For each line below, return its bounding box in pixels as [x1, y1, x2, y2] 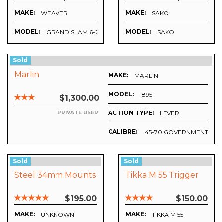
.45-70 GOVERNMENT [143, 128, 208, 136]
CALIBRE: [108, 128, 137, 136]
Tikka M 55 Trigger [125, 170, 199, 180]
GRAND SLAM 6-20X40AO [46, 28, 125, 36]
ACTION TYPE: [108, 109, 154, 117]
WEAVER [41, 9, 68, 17]
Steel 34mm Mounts [14, 170, 96, 180]
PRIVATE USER [57, 110, 98, 116]
